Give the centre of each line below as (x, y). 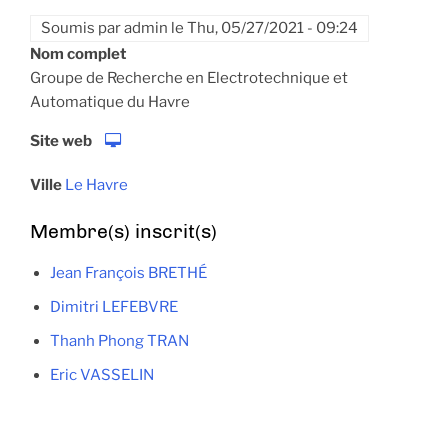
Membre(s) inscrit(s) (123, 232)
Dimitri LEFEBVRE (114, 307)
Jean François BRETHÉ (128, 273)
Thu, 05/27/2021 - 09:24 (272, 28)
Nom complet (78, 54)
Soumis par (82, 28)
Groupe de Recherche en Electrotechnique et (189, 78)
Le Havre (96, 185)
